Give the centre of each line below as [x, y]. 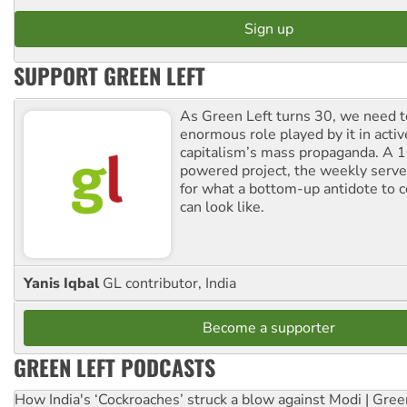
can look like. [222, 207]
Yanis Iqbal [63, 283]
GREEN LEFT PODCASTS [114, 367]
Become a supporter [269, 328]
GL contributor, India [169, 283]
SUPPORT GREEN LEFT [109, 75]
